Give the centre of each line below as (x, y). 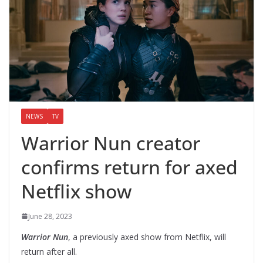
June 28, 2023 (50, 216)
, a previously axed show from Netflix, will (147, 237)
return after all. (49, 251)
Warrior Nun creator (111, 143)
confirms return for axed (129, 167)
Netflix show (76, 191)
